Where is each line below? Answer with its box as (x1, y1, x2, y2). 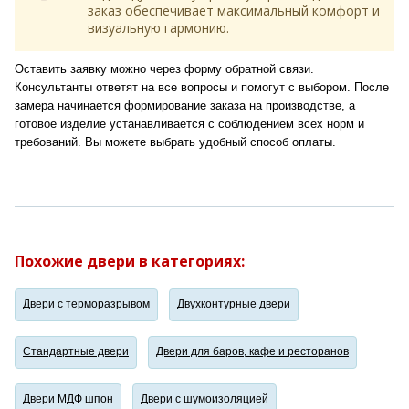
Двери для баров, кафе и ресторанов (156, 345, 349, 359)
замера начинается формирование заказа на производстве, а (15, 99, 355, 113)
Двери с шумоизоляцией (141, 393, 268, 406)
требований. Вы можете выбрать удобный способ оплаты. (15, 135, 336, 150)
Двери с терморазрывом (23, 298, 150, 311)
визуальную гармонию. (88, 18, 229, 37)
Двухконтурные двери (177, 298, 290, 311)
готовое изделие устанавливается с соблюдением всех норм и (15, 117, 364, 131)
